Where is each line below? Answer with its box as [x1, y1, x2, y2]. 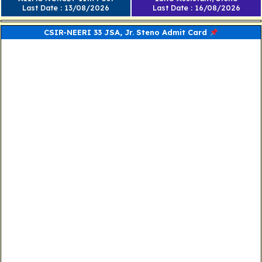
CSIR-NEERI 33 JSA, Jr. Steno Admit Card [44, 27, 210, 37]
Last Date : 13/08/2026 [22, 3, 109, 13]
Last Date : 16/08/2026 [152, 3, 240, 13]
